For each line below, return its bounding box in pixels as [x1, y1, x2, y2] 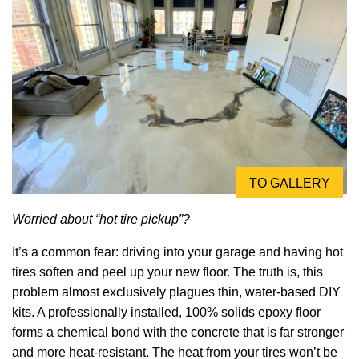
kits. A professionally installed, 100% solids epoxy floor [12, 305, 321, 319]
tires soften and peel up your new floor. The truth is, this [12, 264, 323, 279]
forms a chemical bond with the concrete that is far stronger [12, 325, 344, 339]
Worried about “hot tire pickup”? [12, 212, 190, 226]
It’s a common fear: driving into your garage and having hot [12, 244, 343, 259]
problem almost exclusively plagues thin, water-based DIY [12, 284, 341, 299]
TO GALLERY [249, 175, 330, 190]
